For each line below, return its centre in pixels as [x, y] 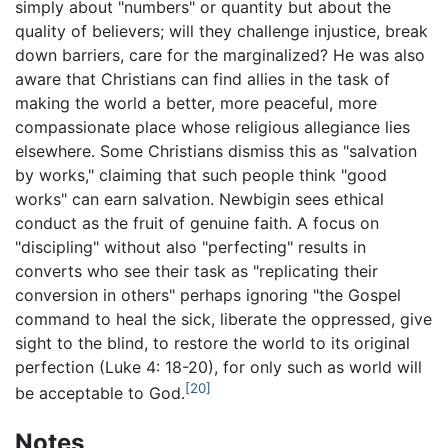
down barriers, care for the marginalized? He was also [220, 55]
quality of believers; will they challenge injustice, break [221, 31]
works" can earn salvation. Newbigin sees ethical [199, 199]
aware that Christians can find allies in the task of [202, 79]
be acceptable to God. [100, 393]
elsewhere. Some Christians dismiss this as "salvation [216, 151]
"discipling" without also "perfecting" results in [190, 247]
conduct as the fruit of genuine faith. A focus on [197, 223]
